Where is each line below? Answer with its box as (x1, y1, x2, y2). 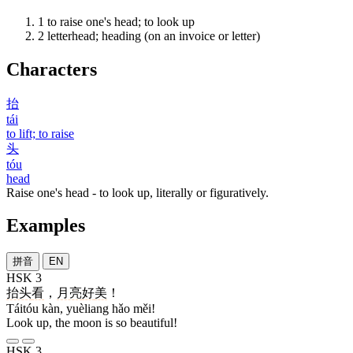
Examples (6, 215, 85, 236)
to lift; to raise (6, 126, 74, 140)
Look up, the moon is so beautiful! (6, 316, 177, 330)
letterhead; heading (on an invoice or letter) (47, 28, 260, 43)
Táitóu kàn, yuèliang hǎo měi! (6, 302, 155, 316)
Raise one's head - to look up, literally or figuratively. (6, 185, 269, 199)
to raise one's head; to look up (47, 14, 195, 28)
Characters (6, 58, 97, 80)
